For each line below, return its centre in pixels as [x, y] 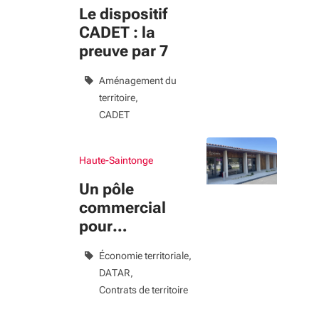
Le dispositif [123, 14]
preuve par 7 [124, 51]
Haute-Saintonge [116, 160]
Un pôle [106, 189]
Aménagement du [138, 80]
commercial [122, 208]
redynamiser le [133, 245]
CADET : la [117, 32]
